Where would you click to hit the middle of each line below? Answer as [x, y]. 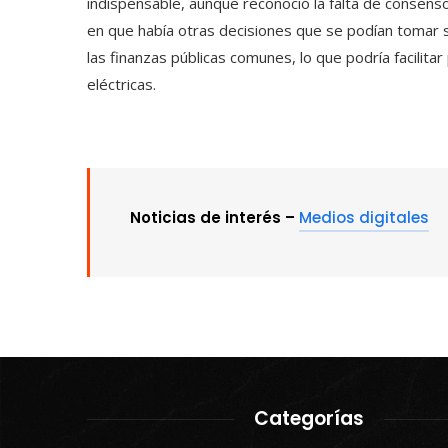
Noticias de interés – [214, 218]
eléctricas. [121, 84]
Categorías [309, 419]
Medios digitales [364, 218]
